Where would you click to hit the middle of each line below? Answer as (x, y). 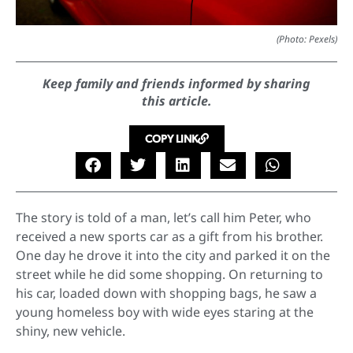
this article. (176, 100)
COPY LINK (171, 138)
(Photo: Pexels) (307, 39)
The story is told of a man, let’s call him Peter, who (163, 217)
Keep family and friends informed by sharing (176, 83)
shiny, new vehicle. (71, 331)
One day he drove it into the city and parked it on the (173, 255)
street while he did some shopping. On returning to (169, 274)
